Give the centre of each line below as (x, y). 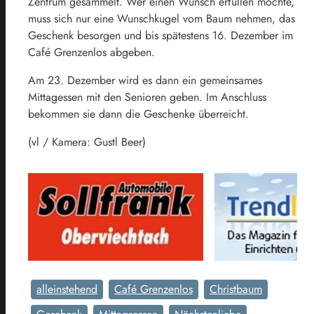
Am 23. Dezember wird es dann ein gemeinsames (145, 80)
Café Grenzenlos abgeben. (91, 52)
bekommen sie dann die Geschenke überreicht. (138, 114)
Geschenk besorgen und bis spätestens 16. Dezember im (161, 35)
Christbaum (236, 289)
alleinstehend (67, 289)
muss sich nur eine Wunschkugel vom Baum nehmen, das (162, 18)
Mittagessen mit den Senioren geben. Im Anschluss (147, 97)
